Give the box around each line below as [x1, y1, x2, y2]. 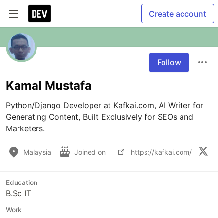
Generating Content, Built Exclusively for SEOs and [6, 112, 193, 122]
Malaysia [23, 147, 51, 156]
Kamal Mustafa [6, 78, 91, 92]
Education [6, 179, 37, 186]
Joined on [74, 147, 108, 156]
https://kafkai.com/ [131, 147, 192, 156]
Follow [157, 57, 181, 67]
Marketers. [6, 124, 45, 133]
